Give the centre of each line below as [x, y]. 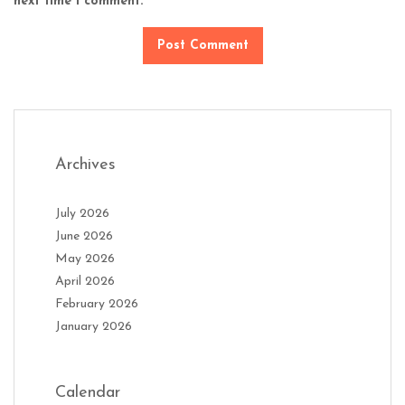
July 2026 [82, 213]
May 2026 [85, 259]
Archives [85, 165]
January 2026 [94, 326]
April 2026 [85, 281]
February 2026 [97, 304]
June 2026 [84, 236]
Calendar [88, 392]
